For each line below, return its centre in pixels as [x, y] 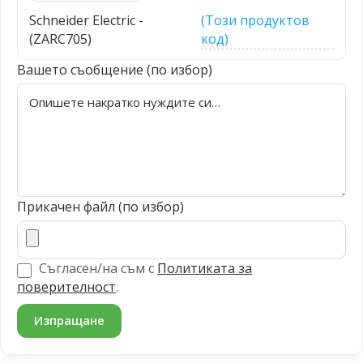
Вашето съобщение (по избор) [115, 70]
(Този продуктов [255, 20]
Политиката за [205, 268]
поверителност [66, 286]
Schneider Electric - [86, 20]
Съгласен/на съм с [96, 268]
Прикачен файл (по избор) [100, 207]
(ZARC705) [60, 39]
